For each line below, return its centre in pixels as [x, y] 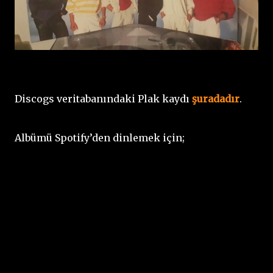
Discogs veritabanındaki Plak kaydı [103, 98]
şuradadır [216, 98]
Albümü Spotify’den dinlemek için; [100, 137]
